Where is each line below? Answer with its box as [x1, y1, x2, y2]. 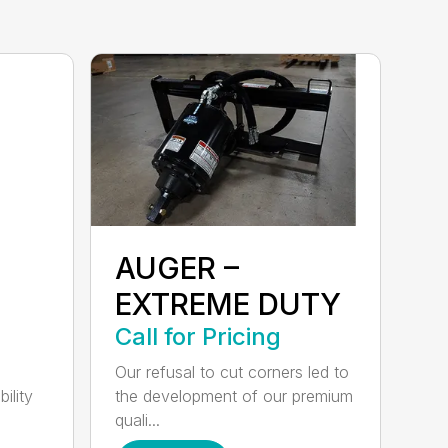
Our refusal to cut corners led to [115, 362, 350, 383]
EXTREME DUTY [115, 286, 342, 323]
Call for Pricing [115, 322, 282, 352]
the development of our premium [115, 386, 354, 407]
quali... [115, 410, 161, 431]
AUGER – [115, 250, 240, 287]
